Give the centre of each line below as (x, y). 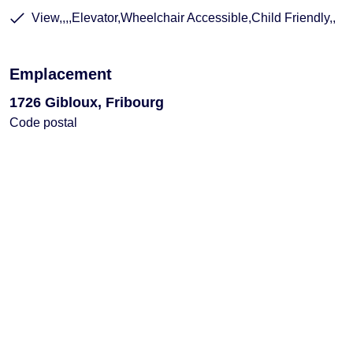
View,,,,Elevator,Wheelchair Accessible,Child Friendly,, (184, 17)
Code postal (43, 122)
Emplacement (61, 74)
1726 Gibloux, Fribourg (87, 102)
